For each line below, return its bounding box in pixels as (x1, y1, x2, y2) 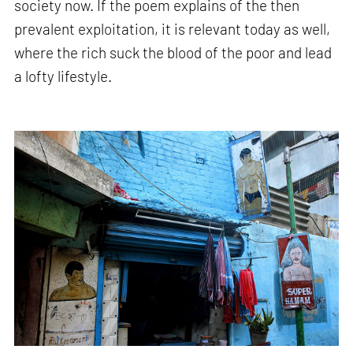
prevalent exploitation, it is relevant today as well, (14, 20, 331, 39)
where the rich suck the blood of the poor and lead (14, 43, 333, 62)
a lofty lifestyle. (14, 67, 113, 86)
